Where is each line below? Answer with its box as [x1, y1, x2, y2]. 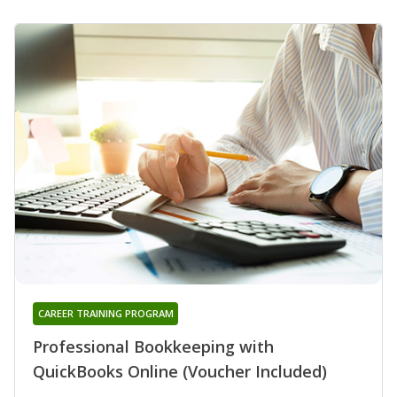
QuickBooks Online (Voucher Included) [33, 360, 327, 382]
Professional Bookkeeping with [33, 335, 274, 357]
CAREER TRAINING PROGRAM [37, 306, 174, 320]
